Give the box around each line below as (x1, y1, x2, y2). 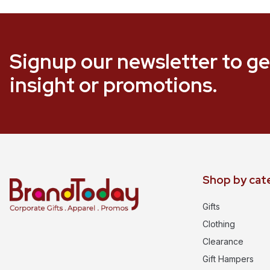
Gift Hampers (202, 253, 254, 264)
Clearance (202, 236, 243, 246)
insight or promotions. (10, 71, 218, 98)
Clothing (202, 218, 235, 229)
